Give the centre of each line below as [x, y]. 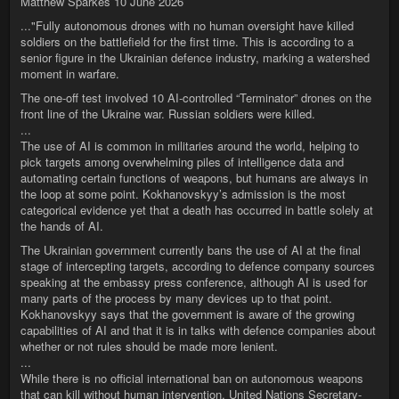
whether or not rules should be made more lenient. [149, 346]
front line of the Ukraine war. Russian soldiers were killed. [168, 114]
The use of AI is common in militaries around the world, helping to [190, 146]
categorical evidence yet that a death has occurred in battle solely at [197, 210]
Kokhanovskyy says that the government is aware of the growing [187, 314]
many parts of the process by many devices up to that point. [176, 298]
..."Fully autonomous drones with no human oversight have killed [187, 25]
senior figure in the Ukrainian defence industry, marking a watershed [195, 57]
